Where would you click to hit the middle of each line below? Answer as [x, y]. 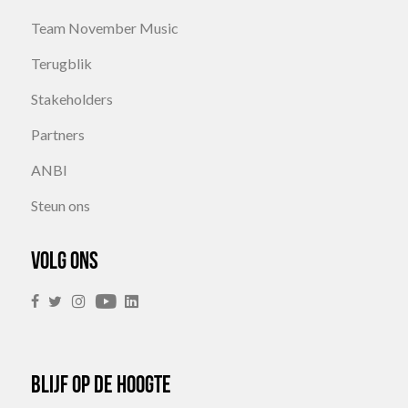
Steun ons [61, 205]
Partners [58, 134]
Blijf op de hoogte [101, 387]
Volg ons [65, 263]
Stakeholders [72, 99]
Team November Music [105, 28]
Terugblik [61, 63]
